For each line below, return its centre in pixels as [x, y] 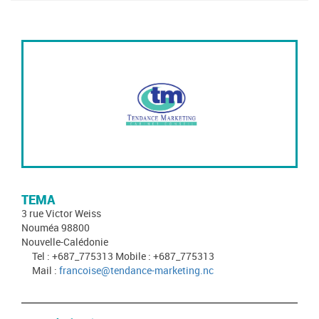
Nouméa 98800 [56, 228]
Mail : [46, 271]
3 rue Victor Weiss [61, 214]
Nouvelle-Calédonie [65, 242]
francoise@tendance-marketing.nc [136, 271]
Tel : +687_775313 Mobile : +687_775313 [123, 256]
